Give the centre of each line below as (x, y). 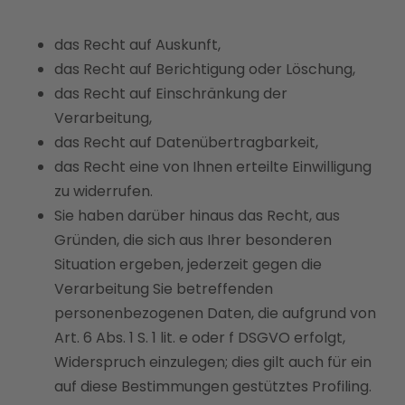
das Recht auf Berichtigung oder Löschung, (205, 69)
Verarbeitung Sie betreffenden (164, 289)
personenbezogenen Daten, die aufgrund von (215, 313)
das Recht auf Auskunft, (137, 45)
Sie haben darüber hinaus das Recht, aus (197, 216)
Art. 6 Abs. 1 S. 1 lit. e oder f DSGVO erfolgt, (200, 338)
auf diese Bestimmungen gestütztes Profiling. (213, 386)
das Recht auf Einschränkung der (171, 94)
